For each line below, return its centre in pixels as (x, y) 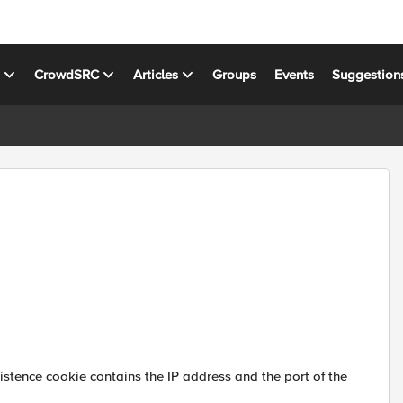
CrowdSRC (67, 74)
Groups (235, 74)
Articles (156, 74)
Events (295, 74)
